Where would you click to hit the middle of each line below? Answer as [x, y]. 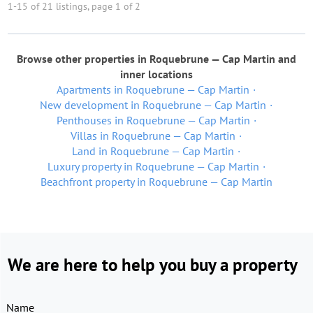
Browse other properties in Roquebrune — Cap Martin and [156, 59]
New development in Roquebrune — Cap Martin [153, 105]
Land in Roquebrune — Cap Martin [153, 151]
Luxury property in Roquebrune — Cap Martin [153, 166]
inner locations [156, 74]
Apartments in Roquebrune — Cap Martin [153, 89]
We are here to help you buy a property [153, 265]
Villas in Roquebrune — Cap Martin [153, 136]
